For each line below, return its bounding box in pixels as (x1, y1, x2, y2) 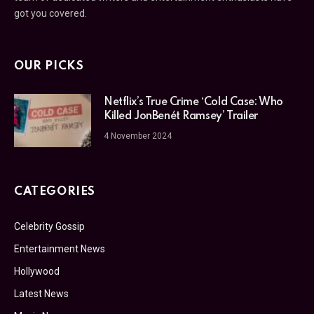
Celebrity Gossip (14, 220, 85, 232)
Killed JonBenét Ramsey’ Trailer (104, 110, 258, 122)
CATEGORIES (14, 185, 95, 198)
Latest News (14, 287, 69, 299)
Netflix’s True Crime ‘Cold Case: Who (104, 96, 283, 108)
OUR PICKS (14, 60, 84, 72)
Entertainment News (14, 243, 105, 254)
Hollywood (14, 265, 60, 277)
